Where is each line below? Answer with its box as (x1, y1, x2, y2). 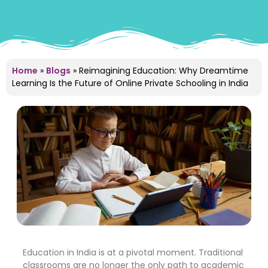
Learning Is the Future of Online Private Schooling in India (12, 77, 248, 89)
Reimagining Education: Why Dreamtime (77, 65, 248, 77)
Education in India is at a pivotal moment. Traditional (23, 246, 243, 258)
